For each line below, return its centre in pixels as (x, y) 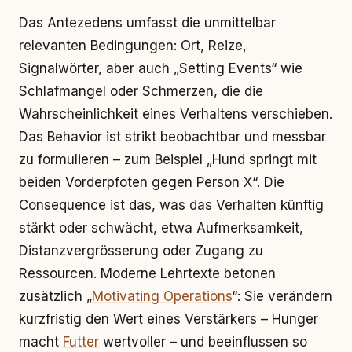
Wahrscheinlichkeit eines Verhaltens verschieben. (176, 114)
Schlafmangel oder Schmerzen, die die (141, 91)
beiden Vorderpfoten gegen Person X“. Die (152, 182)
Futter (81, 342)
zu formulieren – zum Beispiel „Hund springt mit (168, 159)
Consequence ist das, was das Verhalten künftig (171, 205)
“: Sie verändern (282, 296)
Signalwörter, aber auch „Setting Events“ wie (161, 68)
